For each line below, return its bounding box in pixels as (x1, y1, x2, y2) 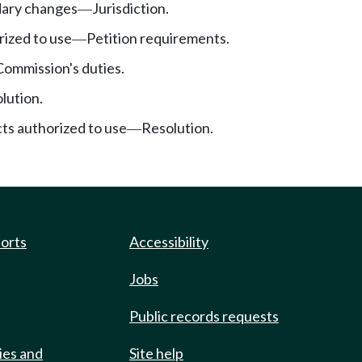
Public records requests (129, 307, 279, 325)
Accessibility (129, 233, 208, 250)
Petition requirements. (86, 28, 229, 47)
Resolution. (141, 118, 213, 137)
